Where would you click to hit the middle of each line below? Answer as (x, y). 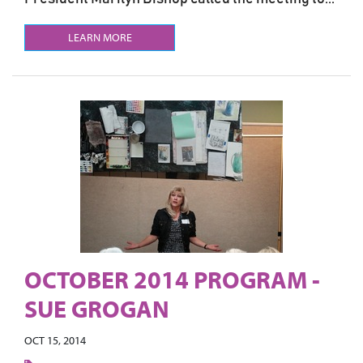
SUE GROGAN (97, 309)
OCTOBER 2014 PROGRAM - (172, 280)
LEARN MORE (100, 37)
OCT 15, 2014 (55, 340)
